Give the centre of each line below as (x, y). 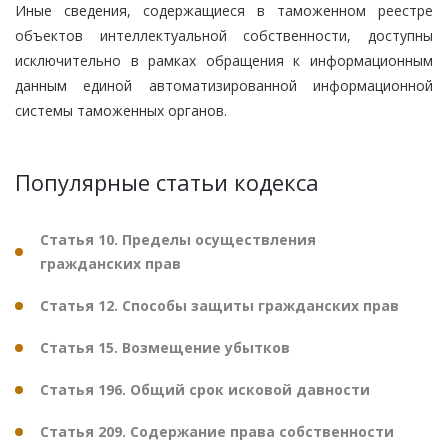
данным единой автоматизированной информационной (224, 85)
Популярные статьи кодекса (167, 181)
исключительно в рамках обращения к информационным (224, 60)
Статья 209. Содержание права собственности (217, 431)
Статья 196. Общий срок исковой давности (205, 389)
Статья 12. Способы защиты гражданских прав (219, 305)
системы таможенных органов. (121, 110)
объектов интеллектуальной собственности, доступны (224, 35)
